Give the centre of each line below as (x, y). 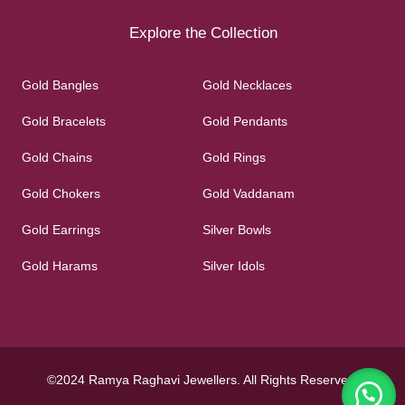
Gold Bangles (60, 85)
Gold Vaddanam (248, 194)
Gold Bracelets (64, 122)
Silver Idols (233, 266)
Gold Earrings (61, 230)
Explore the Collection (203, 33)
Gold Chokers (61, 194)
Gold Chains (57, 158)
